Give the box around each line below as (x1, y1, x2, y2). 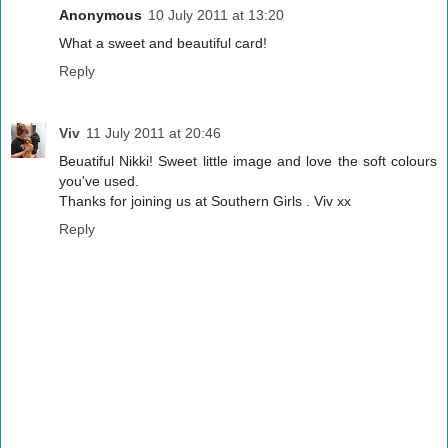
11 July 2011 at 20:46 (86, 125, 221, 142)
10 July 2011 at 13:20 (148, 7, 284, 24)
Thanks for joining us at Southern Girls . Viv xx (59, 193, 351, 210)
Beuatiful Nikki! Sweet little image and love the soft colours (59, 153, 437, 170)
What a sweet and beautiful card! (59, 35, 267, 52)
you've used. (59, 173, 139, 190)
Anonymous (59, 7, 142, 24)
